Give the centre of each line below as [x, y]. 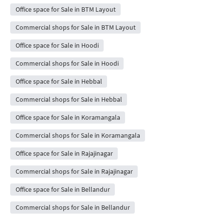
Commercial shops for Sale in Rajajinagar [74, 172]
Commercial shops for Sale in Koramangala [78, 136]
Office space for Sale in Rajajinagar [64, 154]
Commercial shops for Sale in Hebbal [69, 100]
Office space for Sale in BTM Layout [65, 9]
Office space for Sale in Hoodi [57, 45]
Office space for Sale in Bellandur [63, 190]
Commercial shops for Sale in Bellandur [73, 208]
